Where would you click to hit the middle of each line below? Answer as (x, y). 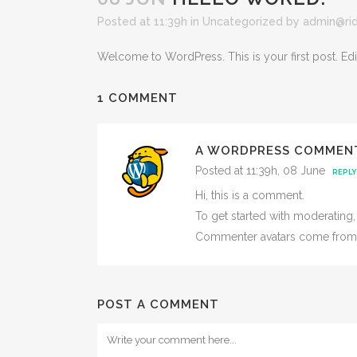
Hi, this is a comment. (250, 195)
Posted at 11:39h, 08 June (260, 171)
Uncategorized (243, 22)
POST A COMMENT (158, 304)
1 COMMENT (137, 98)
